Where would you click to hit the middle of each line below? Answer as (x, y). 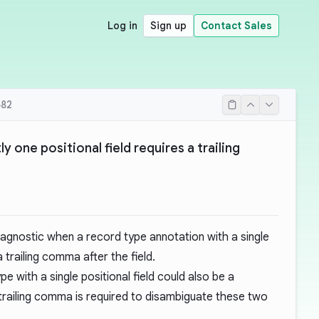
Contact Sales (236, 26)
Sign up (168, 26)
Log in (122, 26)
